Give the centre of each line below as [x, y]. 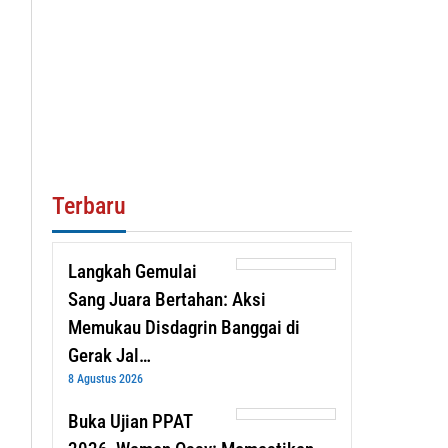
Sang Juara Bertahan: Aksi [166, 299]
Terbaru [88, 205]
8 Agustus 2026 [105, 378]
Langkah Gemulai [132, 271]
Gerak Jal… [109, 355]
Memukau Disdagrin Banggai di [183, 327]
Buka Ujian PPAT [130, 421]
